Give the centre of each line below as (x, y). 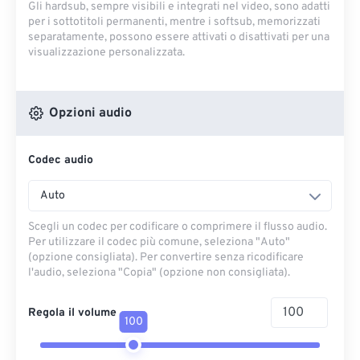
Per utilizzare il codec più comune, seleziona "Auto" (159, 242)
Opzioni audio (88, 113)
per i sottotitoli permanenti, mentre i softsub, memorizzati (174, 22)
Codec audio (61, 160)
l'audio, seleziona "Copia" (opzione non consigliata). (159, 273)
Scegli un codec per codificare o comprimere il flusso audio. (178, 227)
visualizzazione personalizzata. (106, 53)
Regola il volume (72, 313)
